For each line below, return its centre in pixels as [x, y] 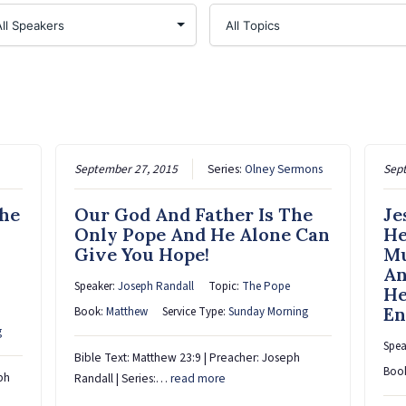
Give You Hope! [142, 254]
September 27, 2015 [126, 169]
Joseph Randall [156, 286]
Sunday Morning [269, 311]
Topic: [226, 286]
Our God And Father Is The [194, 214]
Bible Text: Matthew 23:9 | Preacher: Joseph [188, 357]
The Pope [266, 286]
